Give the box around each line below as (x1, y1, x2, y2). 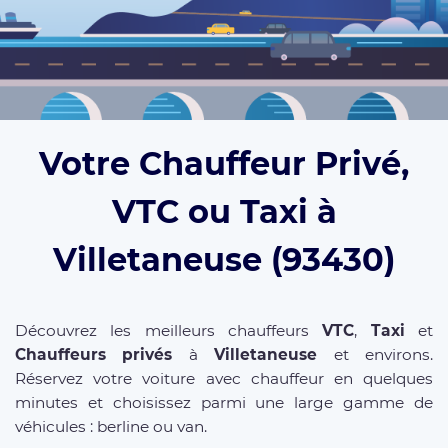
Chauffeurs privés (15, 344, 173, 364)
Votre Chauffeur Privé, (39, 143, 409, 183)
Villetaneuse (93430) (53, 239, 395, 279)
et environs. (317, 344, 434, 364)
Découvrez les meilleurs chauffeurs (15, 320, 323, 340)
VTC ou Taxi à (111, 191, 337, 231)
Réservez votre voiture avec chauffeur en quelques (15, 368, 433, 388)
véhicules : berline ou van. (15, 416, 207, 436)
